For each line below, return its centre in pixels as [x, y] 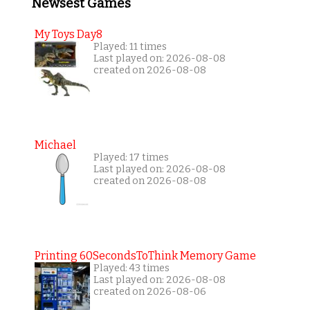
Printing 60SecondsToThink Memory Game [145, 255]
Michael [55, 145]
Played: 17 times [131, 157]
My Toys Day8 [68, 34]
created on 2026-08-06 [149, 291]
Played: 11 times [130, 46]
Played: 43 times [131, 268]
